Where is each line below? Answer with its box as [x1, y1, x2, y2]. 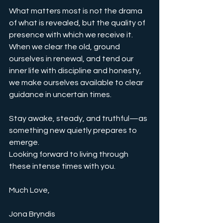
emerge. [9, 138, 39, 147]
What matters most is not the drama [9, 7, 144, 15]
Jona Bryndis [9, 210, 55, 219]
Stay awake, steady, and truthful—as [9, 114, 149, 123]
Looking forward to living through [9, 150, 130, 159]
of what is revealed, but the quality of [9, 19, 147, 27]
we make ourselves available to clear [9, 79, 145, 87]
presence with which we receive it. [9, 31, 134, 39]
